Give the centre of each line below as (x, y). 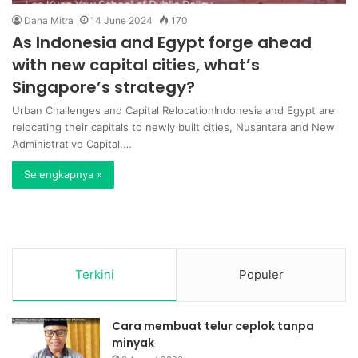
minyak (133, 342)
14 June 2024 (121, 20)
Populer (261, 274)
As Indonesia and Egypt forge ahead (162, 42)
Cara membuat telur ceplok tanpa (213, 326)
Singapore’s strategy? (103, 87)
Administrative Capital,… (72, 143)
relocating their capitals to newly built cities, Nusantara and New (173, 127)
